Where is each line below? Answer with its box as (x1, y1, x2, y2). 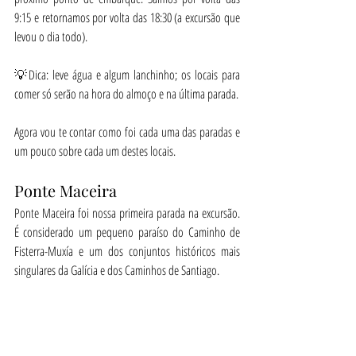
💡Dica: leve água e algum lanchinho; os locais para (14, 66, 240, 83)
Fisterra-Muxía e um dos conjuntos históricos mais (14, 242, 240, 260)
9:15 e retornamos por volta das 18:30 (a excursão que (14, 9, 240, 26)
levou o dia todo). (14, 28, 87, 45)
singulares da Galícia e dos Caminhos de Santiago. (14, 261, 219, 279)
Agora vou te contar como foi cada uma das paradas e (14, 123, 240, 141)
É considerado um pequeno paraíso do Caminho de (14, 223, 240, 241)
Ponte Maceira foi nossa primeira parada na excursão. (14, 204, 240, 222)
